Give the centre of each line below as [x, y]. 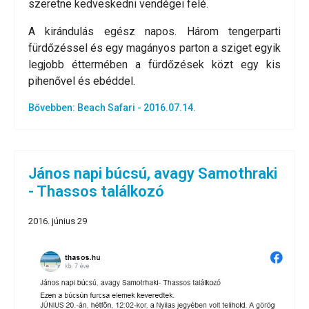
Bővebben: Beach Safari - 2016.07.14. [112, 108]
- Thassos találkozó [96, 192]
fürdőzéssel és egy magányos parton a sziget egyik [154, 48]
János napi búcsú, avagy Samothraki [153, 174]
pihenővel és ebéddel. [82, 81]
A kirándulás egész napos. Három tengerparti [154, 32]
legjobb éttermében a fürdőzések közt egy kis [154, 65]
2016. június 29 [58, 221]
